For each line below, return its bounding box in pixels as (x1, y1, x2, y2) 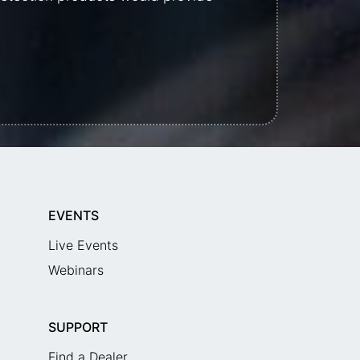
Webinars (47, 262, 104, 278)
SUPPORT (47, 319, 108, 335)
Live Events (47, 237, 118, 253)
